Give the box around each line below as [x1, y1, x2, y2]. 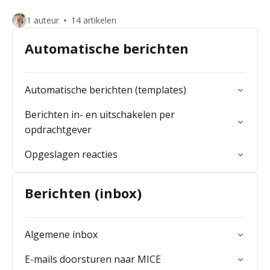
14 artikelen [71, 14, 116, 26]
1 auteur [27, 14, 59, 26]
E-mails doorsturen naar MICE [25, 253, 161, 266]
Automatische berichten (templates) [25, 83, 186, 96]
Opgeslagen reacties [25, 148, 118, 161]
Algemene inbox [25, 228, 98, 241]
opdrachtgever [25, 123, 92, 136]
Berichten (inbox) [25, 184, 142, 202]
